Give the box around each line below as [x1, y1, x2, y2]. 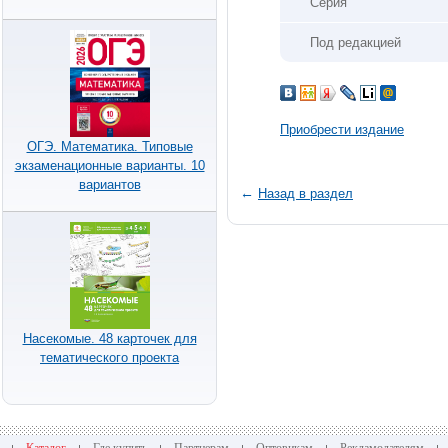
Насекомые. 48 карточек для [22, 330, 197, 346]
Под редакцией [310, 35, 401, 50]
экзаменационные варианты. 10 [14, 157, 205, 173]
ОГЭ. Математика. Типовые [26, 138, 193, 154]
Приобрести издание [280, 122, 404, 137]
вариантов [78, 176, 141, 192]
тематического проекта [40, 349, 179, 365]
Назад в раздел [258, 186, 353, 201]
